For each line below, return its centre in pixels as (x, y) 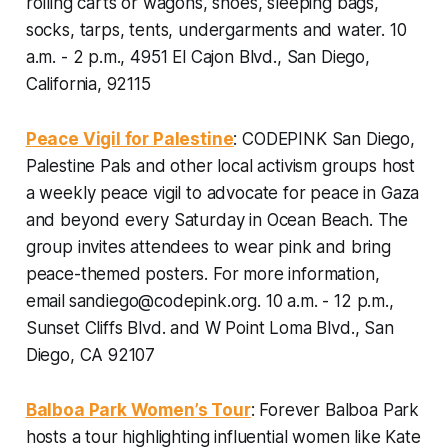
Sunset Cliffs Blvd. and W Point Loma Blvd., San (209, 327)
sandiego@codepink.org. (167, 300)
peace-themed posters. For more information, (202, 273)
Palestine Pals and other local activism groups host (220, 165)
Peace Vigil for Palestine (129, 138)
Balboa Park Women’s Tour (138, 409)
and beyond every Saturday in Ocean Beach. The (217, 219)
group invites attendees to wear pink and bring (208, 246)
